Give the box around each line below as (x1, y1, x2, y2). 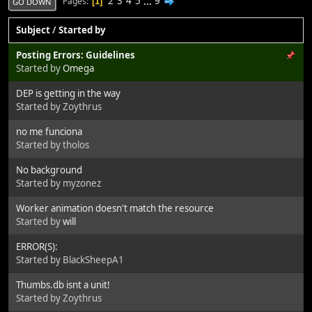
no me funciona (16, 125, 82, 138)
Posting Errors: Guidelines (16, 48, 135, 61)
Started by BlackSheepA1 (16, 253, 124, 266)
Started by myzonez (16, 176, 101, 189)
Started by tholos (16, 138, 89, 151)
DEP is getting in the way (16, 86, 120, 100)
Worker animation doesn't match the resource (16, 201, 214, 214)
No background (16, 163, 82, 176)
